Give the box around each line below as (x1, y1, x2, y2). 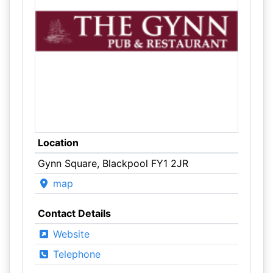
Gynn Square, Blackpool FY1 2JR (37, 157, 188, 169)
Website (49, 228, 90, 240)
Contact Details (37, 207, 111, 219)
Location (37, 136, 79, 149)
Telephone (49, 248, 101, 260)
